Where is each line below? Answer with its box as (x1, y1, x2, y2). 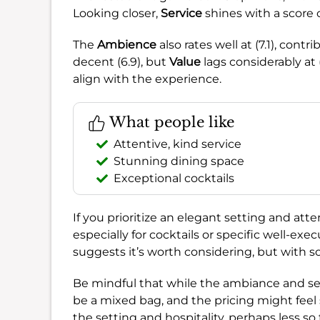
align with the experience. (73, 71, 221, 86)
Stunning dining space (114, 154, 244, 168)
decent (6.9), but (73, 54, 169, 69)
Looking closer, (73, 6, 161, 20)
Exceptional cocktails (114, 171, 234, 185)
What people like (106, 113, 234, 131)
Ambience (97, 37, 156, 51)
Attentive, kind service (114, 136, 241, 151)
